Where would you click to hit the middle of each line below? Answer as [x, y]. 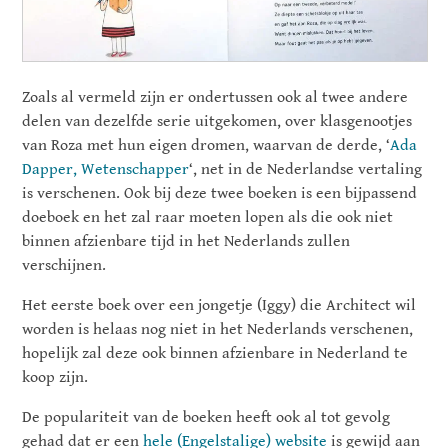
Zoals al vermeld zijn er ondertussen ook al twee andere [215, 97]
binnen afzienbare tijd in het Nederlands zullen [186, 241]
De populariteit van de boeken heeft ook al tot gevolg [206, 417]
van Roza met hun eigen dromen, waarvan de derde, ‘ [206, 145]
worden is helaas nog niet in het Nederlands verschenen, [218, 329]
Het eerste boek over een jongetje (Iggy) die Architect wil [219, 305]
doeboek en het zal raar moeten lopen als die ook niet [208, 217]
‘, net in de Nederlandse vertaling [306, 169]
